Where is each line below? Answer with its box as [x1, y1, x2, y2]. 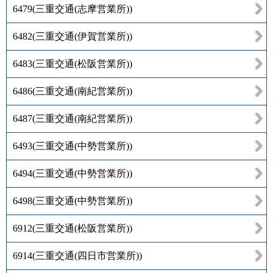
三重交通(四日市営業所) [35, 250, 139, 261]
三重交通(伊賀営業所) [35, 30, 129, 41]
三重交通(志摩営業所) [35, 3, 129, 14]
